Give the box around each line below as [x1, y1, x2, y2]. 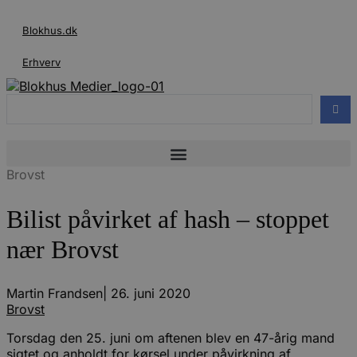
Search [6, 93, 47, 109]
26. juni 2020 [111, 285, 190, 302]
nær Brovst [6, 234, 119, 264]
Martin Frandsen [6, 285, 103, 302]
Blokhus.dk [22, 24, 77, 37]
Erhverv [22, 56, 61, 69]
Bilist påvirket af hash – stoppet [6, 204, 329, 233]
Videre [6, 6, 45, 22]
